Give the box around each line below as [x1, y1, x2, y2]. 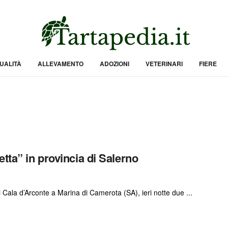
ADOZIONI [99, 59, 129, 68]
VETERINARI [145, 59, 183, 68]
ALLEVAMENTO [37, 59, 83, 68]
